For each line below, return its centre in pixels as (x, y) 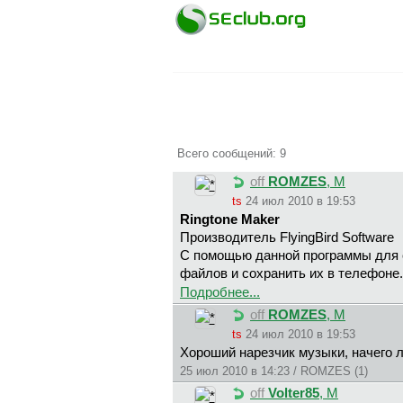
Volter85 (294, 394)
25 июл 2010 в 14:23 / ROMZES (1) (274, 372)
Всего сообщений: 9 (232, 153)
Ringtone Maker (230, 220)
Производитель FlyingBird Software (287, 238)
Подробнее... (220, 293)
